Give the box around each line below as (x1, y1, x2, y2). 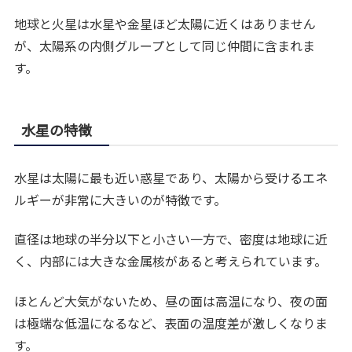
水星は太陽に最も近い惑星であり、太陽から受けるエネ (14, 168, 328, 188)
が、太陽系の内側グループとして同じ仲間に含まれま (14, 36, 316, 56)
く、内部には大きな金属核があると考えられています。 (14, 251, 328, 271)
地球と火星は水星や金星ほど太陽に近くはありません (14, 14, 317, 34)
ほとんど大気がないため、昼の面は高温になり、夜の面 (14, 291, 328, 310)
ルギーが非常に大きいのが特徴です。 (14, 190, 227, 210)
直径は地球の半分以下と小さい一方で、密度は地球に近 (14, 229, 328, 249)
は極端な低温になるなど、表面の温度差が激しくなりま (14, 313, 328, 332)
